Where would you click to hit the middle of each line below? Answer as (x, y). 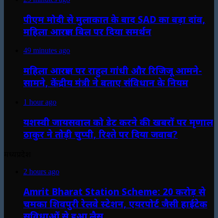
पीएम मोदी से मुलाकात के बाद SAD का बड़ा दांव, (114, 19)
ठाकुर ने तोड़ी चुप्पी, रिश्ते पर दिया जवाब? (100, 134)
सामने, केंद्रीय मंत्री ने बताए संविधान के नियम (106, 83)
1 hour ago (40, 102)
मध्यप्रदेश (17, 154)
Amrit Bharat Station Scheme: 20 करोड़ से (114, 192)
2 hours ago (41, 172)
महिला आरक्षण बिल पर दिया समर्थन (87, 31)
